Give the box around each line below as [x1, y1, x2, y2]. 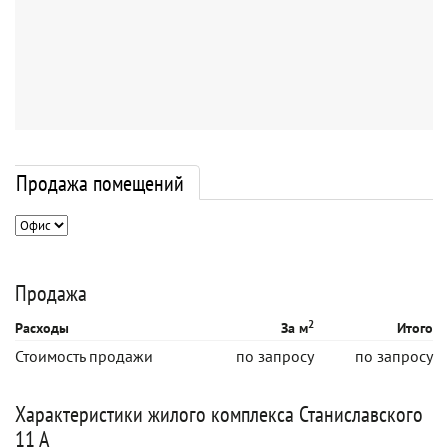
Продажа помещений [16, 169, 184, 197]
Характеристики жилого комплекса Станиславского [15, 400, 423, 428]
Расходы [15, 319, 69, 337]
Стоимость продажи [15, 346, 153, 366]
